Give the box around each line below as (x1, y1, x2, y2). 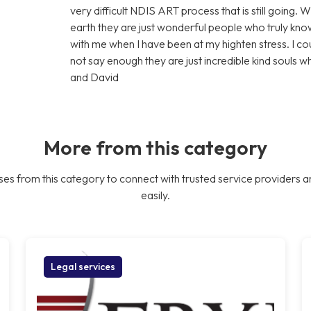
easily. (141, 187, 170, 202)
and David (70, 69, 119, 84)
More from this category (44, 134, 267, 160)
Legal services (51, 260, 116, 273)
